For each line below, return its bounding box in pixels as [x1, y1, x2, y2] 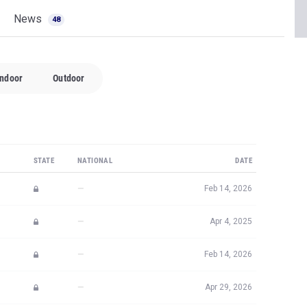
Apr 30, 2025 [205, 239, 252, 249]
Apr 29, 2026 [205, 206, 252, 216]
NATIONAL [77, 80, 113, 89]
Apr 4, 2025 [210, 140, 252, 150]
